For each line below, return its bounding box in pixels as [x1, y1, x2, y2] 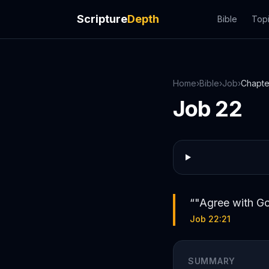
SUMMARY [188, 256, 235, 266]
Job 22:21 [190, 214, 231, 224]
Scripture [77, 13, 127, 25]
